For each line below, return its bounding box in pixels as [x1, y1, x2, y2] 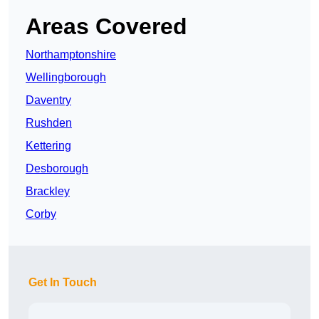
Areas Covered [26, 14, 187, 40]
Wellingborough [26, 71, 106, 84]
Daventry [26, 94, 71, 107]
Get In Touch [28, 276, 97, 289]
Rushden [26, 117, 72, 130]
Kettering [26, 140, 71, 152]
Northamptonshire [26, 48, 116, 61]
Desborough [26, 162, 88, 175]
